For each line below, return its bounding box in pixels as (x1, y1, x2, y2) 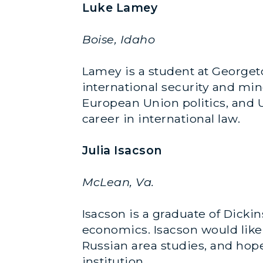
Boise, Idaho (82, 32, 156, 46)
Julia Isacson (82, 143, 163, 157)
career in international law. (82, 111, 241, 126)
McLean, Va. (82, 174, 154, 189)
